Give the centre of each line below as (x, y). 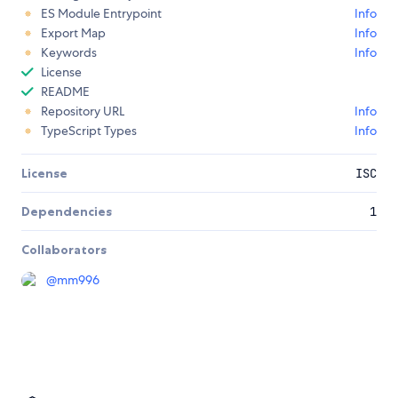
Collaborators (64, 250)
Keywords (69, 53)
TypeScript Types (89, 131)
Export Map (73, 33)
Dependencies (67, 212)
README (65, 92)
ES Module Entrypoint (101, 14)
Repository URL (83, 111)
